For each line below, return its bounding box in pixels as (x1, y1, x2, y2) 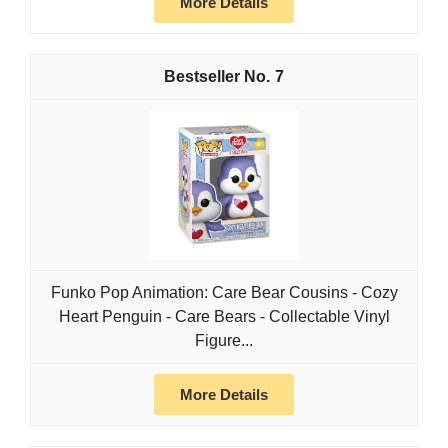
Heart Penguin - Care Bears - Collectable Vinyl (58, 308, 390, 326)
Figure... (195, 332, 253, 350)
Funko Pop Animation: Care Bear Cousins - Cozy (50, 284, 398, 302)
